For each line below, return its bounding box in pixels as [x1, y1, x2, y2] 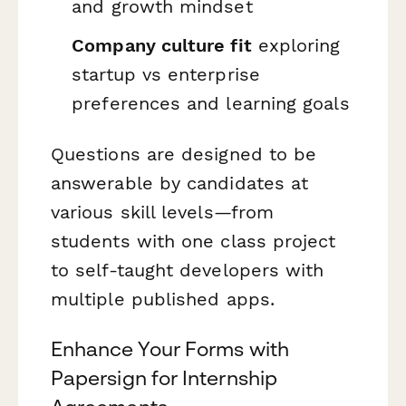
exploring [251, 34, 341, 57]
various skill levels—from [51, 200, 275, 223]
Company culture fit [72, 34, 252, 57]
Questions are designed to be [51, 142, 317, 165]
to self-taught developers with [51, 258, 324, 281]
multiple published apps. [51, 287, 275, 310]
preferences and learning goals [72, 92, 350, 115]
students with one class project [51, 229, 336, 252]
